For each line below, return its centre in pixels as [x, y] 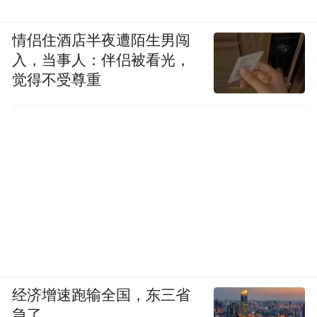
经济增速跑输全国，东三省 [102, 295]
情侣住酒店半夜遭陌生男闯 [102, 41]
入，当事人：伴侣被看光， [102, 60]
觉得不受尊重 [57, 80]
